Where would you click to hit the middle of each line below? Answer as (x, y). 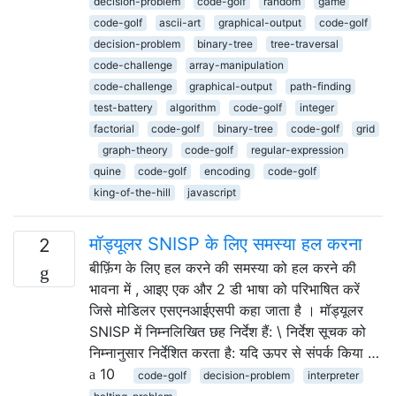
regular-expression (297, 150)
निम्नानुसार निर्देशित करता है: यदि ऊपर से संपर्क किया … (234, 353)
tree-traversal (304, 44)
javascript (212, 192)
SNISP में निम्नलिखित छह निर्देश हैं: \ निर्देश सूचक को (228, 331)
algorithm (193, 107)
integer (316, 107)
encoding (227, 171)
